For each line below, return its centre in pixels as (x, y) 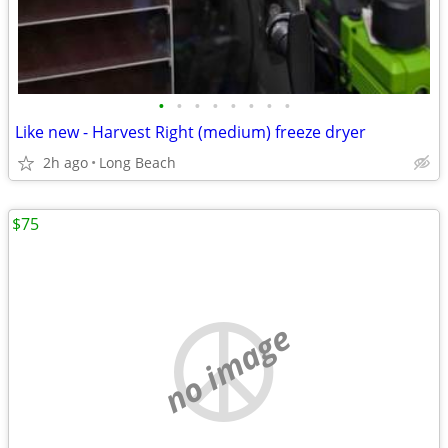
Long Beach (137, 162)
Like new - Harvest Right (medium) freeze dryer (190, 132)
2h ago (65, 162)
